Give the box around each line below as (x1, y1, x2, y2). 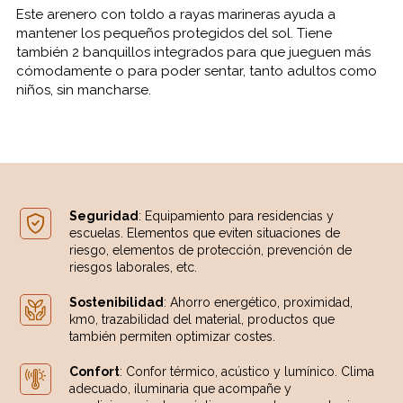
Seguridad (69, 208, 139, 223)
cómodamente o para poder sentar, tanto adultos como (15, 62, 377, 79)
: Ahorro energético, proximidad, (164, 294, 354, 309)
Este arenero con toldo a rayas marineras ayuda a (15, 5, 336, 22)
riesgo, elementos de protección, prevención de (69, 242, 353, 257)
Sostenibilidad (69, 294, 165, 309)
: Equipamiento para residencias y (139, 208, 335, 223)
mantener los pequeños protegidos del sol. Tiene (15, 24, 332, 41)
